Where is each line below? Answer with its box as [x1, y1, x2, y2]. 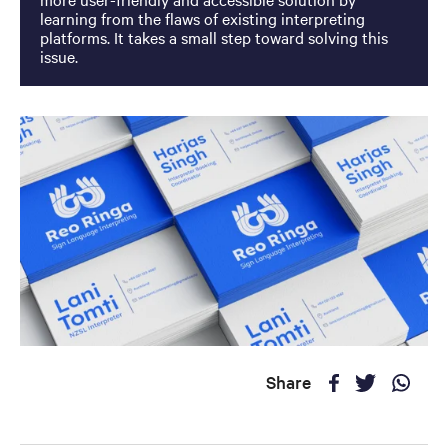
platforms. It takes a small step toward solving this [39, 25, 388, 48]
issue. [39, 44, 78, 67]
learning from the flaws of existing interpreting [39, 6, 365, 29]
